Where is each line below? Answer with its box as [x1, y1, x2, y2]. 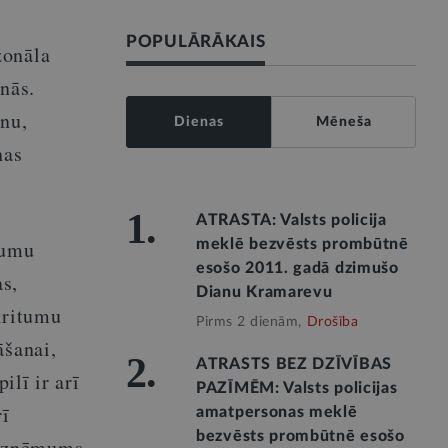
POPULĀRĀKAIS [126, 33, 266, 50]
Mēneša [315, 115, 372, 129]
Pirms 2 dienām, [196, 315, 302, 329]
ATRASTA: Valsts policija [196, 212, 387, 228]
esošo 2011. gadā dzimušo [196, 260, 399, 276]
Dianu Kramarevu [196, 284, 333, 300]
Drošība [306, 315, 358, 329]
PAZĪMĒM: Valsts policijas [196, 380, 398, 396]
